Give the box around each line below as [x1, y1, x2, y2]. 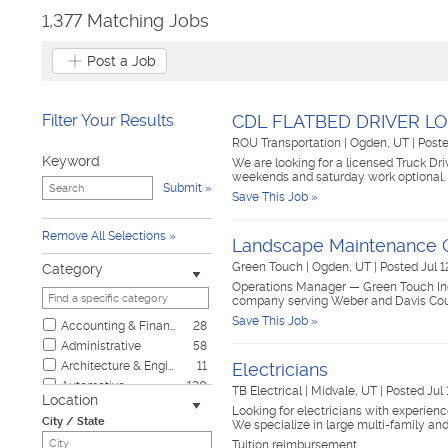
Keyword [42, 153, 100, 169]
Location [42, 392, 98, 408]
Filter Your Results [42, 111, 174, 130]
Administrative [61, 339, 141, 353]
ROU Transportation [232, 136, 344, 150]
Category [42, 261, 103, 277]
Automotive [61, 379, 125, 393]
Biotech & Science [61, 399, 163, 413]
